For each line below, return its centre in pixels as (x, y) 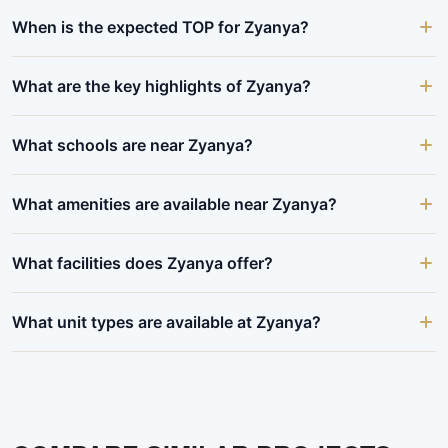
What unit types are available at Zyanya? (166, 322)
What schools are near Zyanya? (132, 145)
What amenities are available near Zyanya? (174, 204)
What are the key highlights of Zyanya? (161, 86)
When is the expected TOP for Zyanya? (160, 27)
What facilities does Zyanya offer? (142, 263)
